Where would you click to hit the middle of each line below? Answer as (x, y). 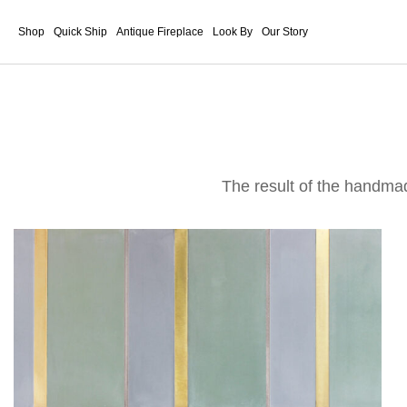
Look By (233, 32)
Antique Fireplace (160, 32)
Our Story (285, 32)
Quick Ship (80, 32)
